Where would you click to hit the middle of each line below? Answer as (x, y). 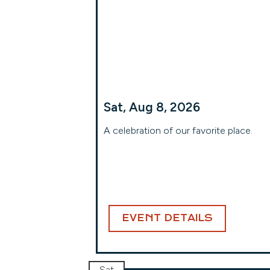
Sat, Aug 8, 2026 (152, 107)
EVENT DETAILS (167, 218)
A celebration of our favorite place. (178, 130)
